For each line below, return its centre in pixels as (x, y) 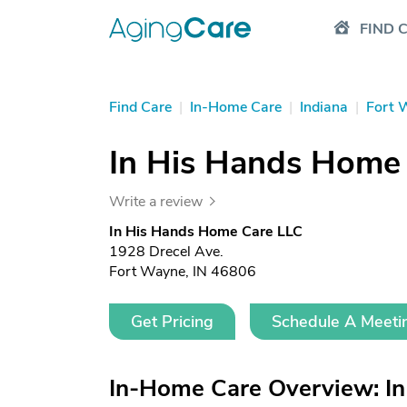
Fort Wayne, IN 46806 (183, 272)
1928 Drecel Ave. (166, 252)
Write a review (156, 202)
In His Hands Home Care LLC (206, 232)
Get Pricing (172, 322)
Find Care (140, 107)
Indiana (324, 107)
